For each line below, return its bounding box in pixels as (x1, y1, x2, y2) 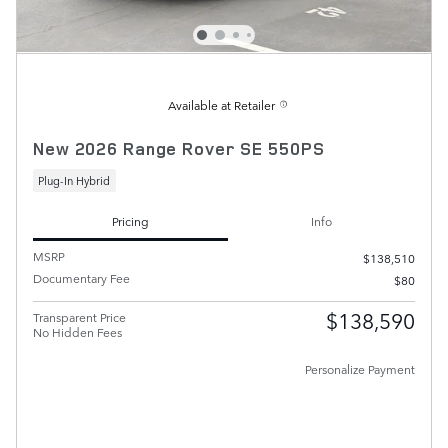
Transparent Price (33, 307, 126, 326)
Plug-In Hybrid (38, 172, 111, 190)
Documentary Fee (33, 268, 130, 287)
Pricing (112, 211, 149, 230)
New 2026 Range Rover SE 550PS (33, 136, 325, 160)
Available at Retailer (168, 95, 275, 114)
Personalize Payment (305, 359, 415, 378)
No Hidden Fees (33, 322, 122, 341)
